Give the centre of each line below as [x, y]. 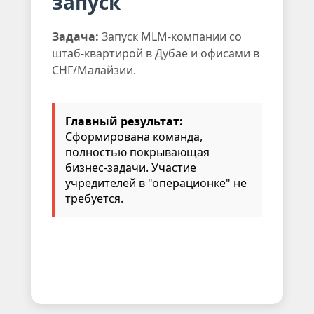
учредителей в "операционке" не [156, 183]
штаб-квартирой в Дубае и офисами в [156, 53]
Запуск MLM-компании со [170, 36]
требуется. [94, 198]
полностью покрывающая [137, 152]
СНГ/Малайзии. [94, 70]
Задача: [75, 36]
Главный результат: [124, 121]
